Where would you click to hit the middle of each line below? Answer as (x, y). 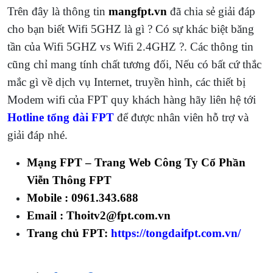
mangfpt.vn (138, 12)
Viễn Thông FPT (69, 180)
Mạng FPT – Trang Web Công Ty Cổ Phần (136, 163)
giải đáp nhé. (37, 135)
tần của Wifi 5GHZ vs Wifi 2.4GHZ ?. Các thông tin (130, 47)
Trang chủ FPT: (67, 233)
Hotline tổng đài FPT (61, 118)
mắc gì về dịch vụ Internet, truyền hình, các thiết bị (126, 82)
